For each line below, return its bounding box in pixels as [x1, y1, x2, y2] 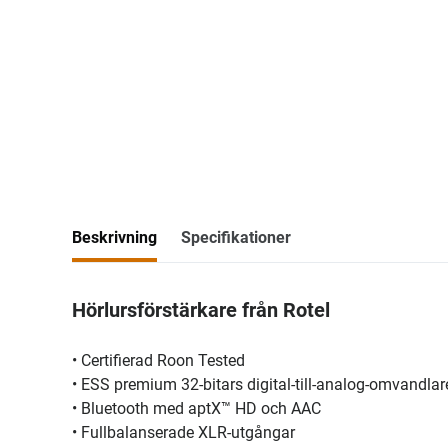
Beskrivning [72, 228, 157, 247]
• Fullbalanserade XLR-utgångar [72, 423, 295, 442]
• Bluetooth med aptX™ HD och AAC [72, 399, 321, 418]
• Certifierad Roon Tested [72, 351, 245, 370]
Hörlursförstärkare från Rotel [72, 298, 330, 322]
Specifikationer [181, 228, 291, 247]
